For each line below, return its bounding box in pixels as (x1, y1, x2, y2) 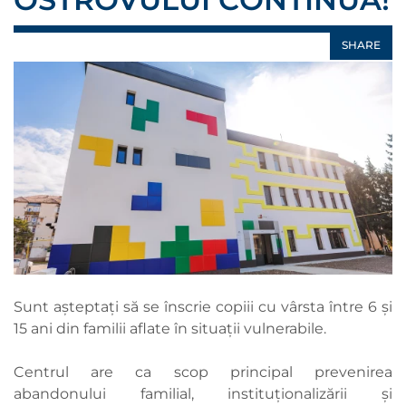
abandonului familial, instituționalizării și (14, 385, 392, 403)
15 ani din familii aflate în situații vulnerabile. (14, 320, 326, 338)
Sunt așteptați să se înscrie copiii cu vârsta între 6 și (14, 298, 392, 316)
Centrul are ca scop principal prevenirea (14, 363, 392, 382)
